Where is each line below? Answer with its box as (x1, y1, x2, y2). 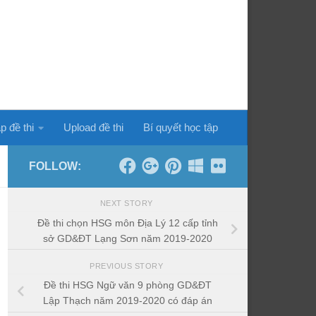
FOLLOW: (29, 160, 81, 172)
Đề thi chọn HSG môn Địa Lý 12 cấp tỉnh (37, 217, 218, 229)
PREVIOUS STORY (90, 261, 166, 270)
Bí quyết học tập (143, 121, 218, 133)
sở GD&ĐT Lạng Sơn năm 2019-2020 (43, 232, 212, 244)
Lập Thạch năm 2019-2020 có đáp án (43, 295, 212, 307)
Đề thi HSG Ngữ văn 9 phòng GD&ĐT (44, 279, 212, 291)
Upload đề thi (63, 121, 123, 133)
